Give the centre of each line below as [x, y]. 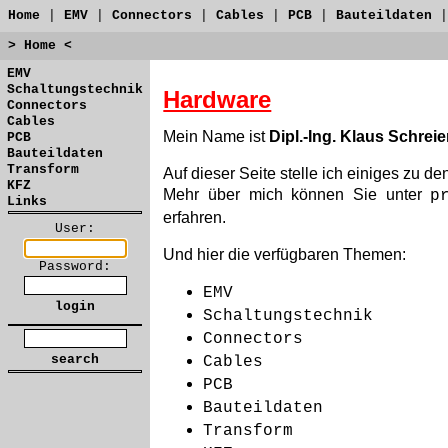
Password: [75, 266]
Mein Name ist [216, 137]
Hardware [217, 100]
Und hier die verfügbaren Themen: [285, 255]
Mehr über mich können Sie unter [297, 195]
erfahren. [195, 218]
